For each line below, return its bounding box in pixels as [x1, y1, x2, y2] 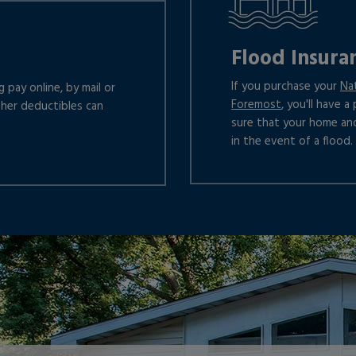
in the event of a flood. [231, 132, 353, 151]
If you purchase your [231, 77, 340, 96]
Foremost [231, 95, 281, 114]
